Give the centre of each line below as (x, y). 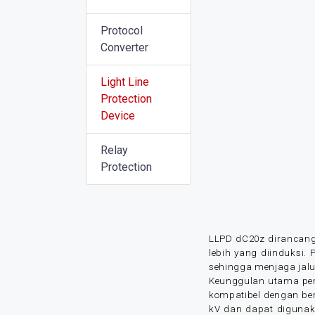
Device (118, 116)
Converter (124, 47)
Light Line (125, 82)
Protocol (122, 31)
